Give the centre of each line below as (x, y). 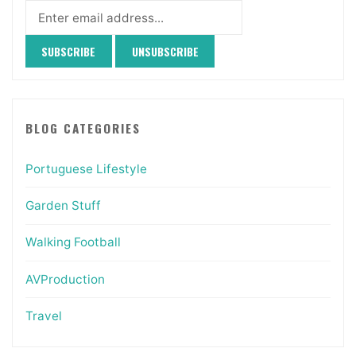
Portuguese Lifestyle (86, 168)
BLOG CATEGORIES (83, 128)
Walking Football (73, 242)
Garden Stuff (63, 206)
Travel (43, 315)
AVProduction (65, 279)
